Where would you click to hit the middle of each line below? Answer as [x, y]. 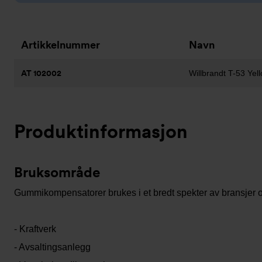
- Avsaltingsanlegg [52, 247]
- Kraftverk [35, 229]
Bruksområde [57, 172]
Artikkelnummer [61, 45]
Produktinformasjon [101, 131]
